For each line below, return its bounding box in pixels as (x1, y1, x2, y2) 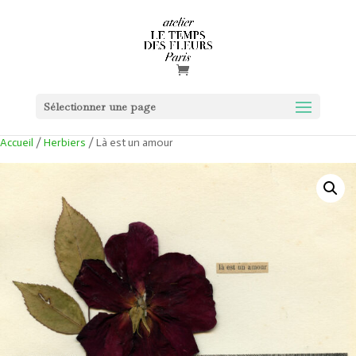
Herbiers (44, 136, 86, 149)
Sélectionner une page (43, 99, 156, 114)
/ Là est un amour (86, 136, 173, 149)
